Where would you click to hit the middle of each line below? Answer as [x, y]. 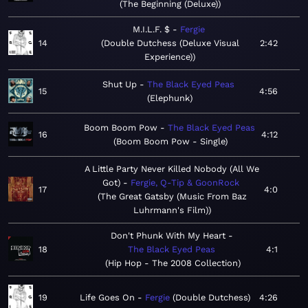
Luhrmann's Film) [170, 210]
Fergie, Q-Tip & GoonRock [185, 183]
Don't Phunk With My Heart [168, 236]
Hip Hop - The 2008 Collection [173, 263]
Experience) [168, 57]
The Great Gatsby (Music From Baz [173, 197]
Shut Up [119, 85]
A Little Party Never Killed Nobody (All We [172, 169]
